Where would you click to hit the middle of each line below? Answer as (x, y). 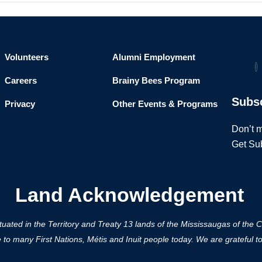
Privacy (20, 104)
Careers (20, 81)
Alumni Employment (154, 57)
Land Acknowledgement (130, 195)
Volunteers (26, 57)
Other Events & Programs (165, 104)
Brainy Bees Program (156, 81)
